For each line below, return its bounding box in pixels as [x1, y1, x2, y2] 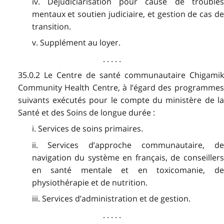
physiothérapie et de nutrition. [31, 176, 147, 188]
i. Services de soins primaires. [31, 123, 143, 134]
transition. [31, 20, 71, 32]
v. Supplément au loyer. [31, 37, 120, 48]
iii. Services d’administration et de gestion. [31, 193, 190, 204]
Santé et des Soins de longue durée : [17, 107, 155, 118]
